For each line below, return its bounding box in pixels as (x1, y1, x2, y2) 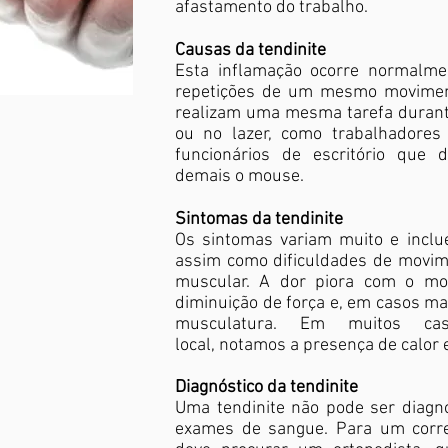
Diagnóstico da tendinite (175, 377, 358, 398)
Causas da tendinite (175, 40, 326, 61)
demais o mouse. (175, 166, 304, 187)
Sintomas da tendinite (175, 209, 343, 230)
